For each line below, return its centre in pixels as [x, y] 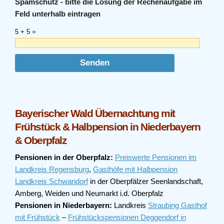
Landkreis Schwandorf [51, 181]
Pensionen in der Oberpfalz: [64, 157]
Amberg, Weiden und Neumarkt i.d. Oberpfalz [89, 193]
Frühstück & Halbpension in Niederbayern [108, 127]
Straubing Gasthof [177, 205]
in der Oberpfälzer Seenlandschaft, [145, 181]
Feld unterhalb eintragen [58, 14]
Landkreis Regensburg [52, 169]
